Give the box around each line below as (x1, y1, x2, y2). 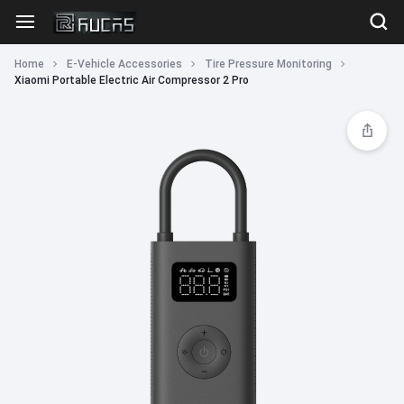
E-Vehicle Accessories (67, 58, 182, 70)
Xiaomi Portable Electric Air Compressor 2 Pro (14, 74, 249, 87)
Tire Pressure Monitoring (205, 58, 332, 70)
